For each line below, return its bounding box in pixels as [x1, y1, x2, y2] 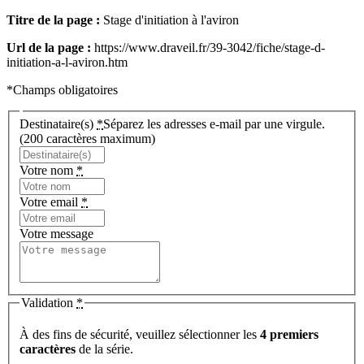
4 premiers [260, 327, 318, 342]
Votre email [19, 194, 81, 209]
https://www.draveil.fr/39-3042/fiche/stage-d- [91, 41, 325, 54]
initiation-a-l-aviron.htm [6, 55, 128, 69]
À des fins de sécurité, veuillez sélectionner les [19, 327, 260, 342]
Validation [21, 295, 76, 310]
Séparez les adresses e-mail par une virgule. [103, 116, 325, 131]
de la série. [76, 342, 133, 357]
